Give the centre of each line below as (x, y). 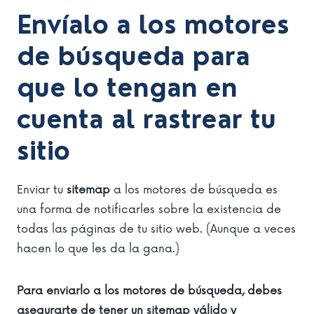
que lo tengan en (127, 89)
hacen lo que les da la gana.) (98, 248)
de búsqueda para (134, 57)
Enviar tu (42, 190)
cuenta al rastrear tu (146, 120)
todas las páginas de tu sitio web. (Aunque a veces (156, 229)
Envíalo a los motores (153, 26)
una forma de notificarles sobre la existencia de (149, 209)
